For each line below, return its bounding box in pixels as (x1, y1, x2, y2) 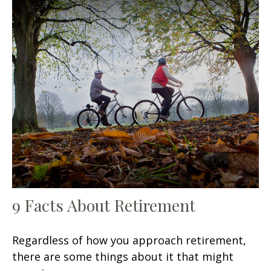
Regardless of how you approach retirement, (12, 232, 246, 247)
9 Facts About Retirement (12, 194, 195, 216)
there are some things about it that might (12, 249, 233, 264)
